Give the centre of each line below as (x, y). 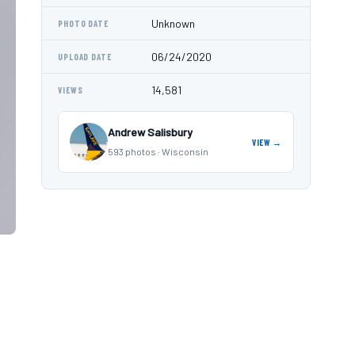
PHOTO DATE (83, 23)
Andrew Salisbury (150, 132)
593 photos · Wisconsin (158, 151)
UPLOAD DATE (85, 57)
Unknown (173, 23)
